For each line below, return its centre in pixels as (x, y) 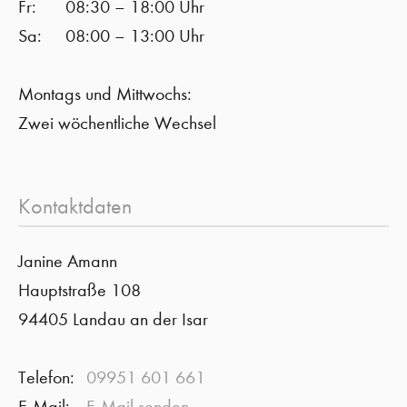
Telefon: (46, 377)
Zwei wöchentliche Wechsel (117, 123)
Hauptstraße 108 (79, 290)
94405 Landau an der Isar (113, 319)
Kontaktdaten (75, 206)
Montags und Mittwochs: (105, 94)
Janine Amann (68, 261)
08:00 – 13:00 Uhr (135, 36)
